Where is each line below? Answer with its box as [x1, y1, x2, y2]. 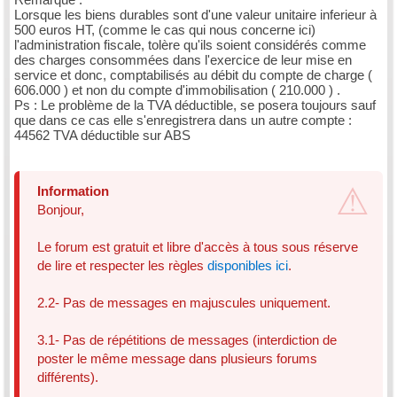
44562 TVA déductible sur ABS [14, 128, 191, 143]
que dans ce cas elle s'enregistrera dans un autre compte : [14, 113, 352, 128]
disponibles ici [207, 258, 288, 273]
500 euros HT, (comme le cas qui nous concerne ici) [14, 22, 315, 37]
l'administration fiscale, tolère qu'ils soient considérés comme [14, 37, 366, 52]
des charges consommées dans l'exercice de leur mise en [14, 52, 352, 67]
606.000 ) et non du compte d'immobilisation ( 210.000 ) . [14, 82, 340, 97]
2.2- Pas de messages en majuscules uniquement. [37, 295, 331, 310]
